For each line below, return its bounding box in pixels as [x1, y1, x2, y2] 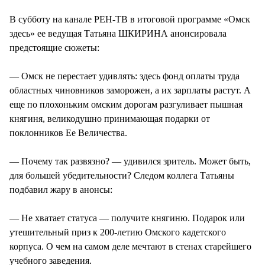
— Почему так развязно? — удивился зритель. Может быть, [9, 156, 251, 166]
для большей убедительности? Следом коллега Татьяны [9, 170, 234, 180]
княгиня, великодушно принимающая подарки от [9, 113, 210, 124]
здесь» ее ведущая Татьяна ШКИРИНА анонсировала [9, 28, 227, 38]
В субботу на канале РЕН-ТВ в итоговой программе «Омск [9, 14, 250, 24]
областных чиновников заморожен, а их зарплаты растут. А [9, 85, 251, 95]
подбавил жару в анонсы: [9, 184, 112, 195]
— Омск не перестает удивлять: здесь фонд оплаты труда [9, 70, 240, 81]
